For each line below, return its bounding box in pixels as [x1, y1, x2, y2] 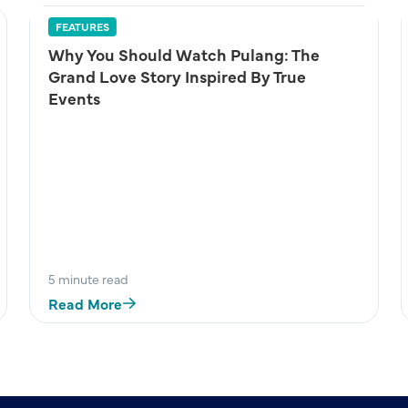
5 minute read [47, 270, 128, 289]
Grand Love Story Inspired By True [47, 65, 306, 87]
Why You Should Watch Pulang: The [47, 43, 320, 66]
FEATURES [55, 19, 109, 34]
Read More [47, 293, 122, 314]
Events [47, 87, 100, 109]
